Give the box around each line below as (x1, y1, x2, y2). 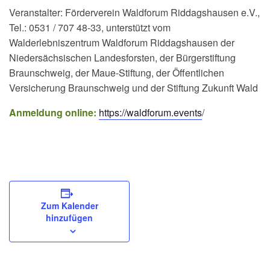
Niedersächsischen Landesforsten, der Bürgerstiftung (9, 50, 236, 64)
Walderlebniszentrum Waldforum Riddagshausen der (9, 35, 234, 49)
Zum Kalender (40, 199, 98, 212)
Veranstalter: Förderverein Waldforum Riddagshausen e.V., (9, 5, 260, 19)
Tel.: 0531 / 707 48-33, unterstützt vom (9, 20, 171, 34)
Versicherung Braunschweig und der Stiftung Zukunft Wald (9, 80, 258, 95)
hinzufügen (46, 211, 93, 224)
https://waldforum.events (99, 105, 202, 119)
